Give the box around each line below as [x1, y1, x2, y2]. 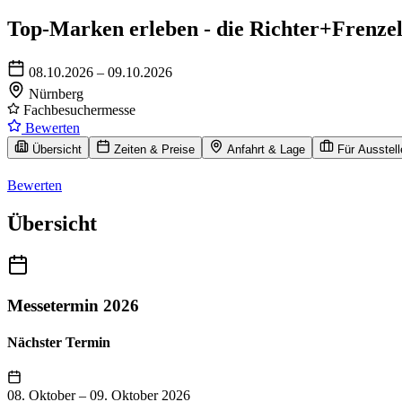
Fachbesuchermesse [20, 101, 135, 118]
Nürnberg [29, 85, 83, 101]
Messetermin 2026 [7, 295, 139, 315]
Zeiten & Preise [114, 142, 195, 156]
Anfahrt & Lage [227, 142, 305, 156]
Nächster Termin [7, 334, 110, 350]
